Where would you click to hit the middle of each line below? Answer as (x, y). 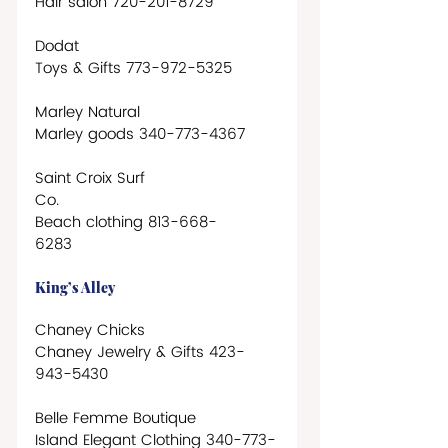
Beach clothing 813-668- (126, 222)
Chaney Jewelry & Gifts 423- (140, 352)
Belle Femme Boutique (115, 418)
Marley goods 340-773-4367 (140, 134)
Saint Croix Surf (92, 178)
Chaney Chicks (92, 330)
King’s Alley (75, 287)
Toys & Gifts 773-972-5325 (136, 68)
